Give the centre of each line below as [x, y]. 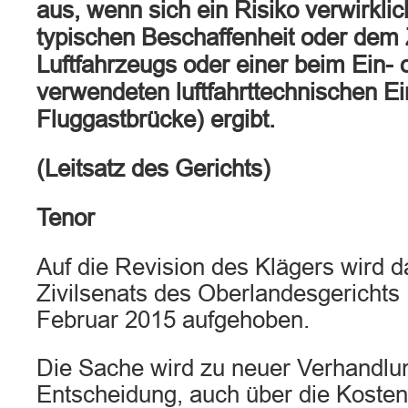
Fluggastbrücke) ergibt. [156, 119]
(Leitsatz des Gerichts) [153, 168]
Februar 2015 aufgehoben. [173, 320]
